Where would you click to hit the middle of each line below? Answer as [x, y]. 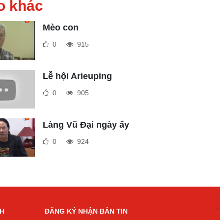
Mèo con [61, 28]
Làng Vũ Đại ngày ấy [86, 124]
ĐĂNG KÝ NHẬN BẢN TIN [86, 211]
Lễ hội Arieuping [77, 76]
